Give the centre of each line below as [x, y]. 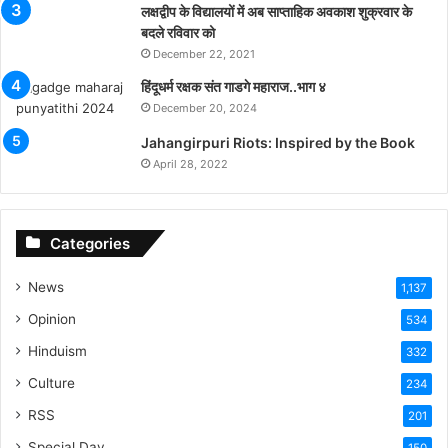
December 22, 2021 [204, 54]
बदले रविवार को [178, 33]
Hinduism [57, 351]
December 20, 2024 [205, 108]
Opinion [52, 319]
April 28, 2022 [190, 164]
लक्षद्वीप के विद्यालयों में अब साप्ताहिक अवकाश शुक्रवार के [276, 12]
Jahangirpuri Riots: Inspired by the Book [278, 143]
